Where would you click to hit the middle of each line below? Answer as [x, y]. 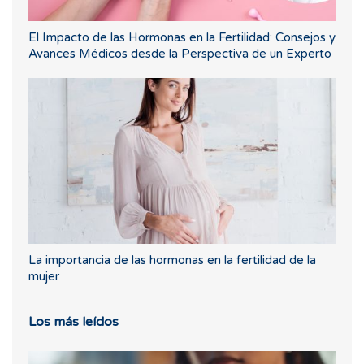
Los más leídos [74, 321]
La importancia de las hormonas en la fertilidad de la [172, 260]
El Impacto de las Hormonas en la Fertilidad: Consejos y [182, 38]
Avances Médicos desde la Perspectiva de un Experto [180, 54]
